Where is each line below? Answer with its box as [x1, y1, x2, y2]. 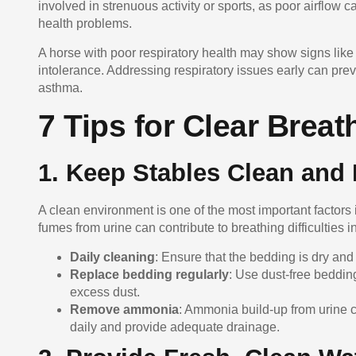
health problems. [38, 17, 132, 31]
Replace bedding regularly [70, 267, 229, 281]
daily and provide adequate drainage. [70, 319, 280, 334]
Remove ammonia [70, 302, 179, 316]
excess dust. [70, 284, 140, 299]
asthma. [38, 80, 83, 95]
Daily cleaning [70, 250, 155, 264]
